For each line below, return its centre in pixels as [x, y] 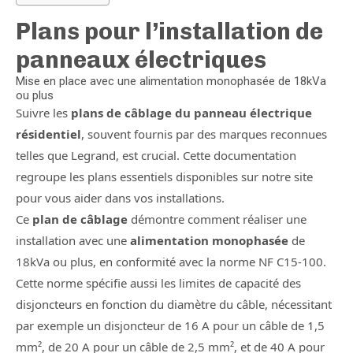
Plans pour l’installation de [169, 32]
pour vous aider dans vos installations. [120, 198]
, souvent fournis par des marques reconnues [204, 134]
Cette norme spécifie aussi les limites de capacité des [158, 283]
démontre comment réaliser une [217, 219]
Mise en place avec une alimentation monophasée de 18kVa [171, 81]
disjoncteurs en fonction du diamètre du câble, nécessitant [174, 304]
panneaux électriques [141, 60]
